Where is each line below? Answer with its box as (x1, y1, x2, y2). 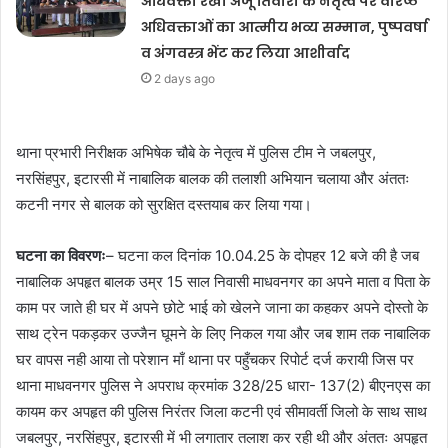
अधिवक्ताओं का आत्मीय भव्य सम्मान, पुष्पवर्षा (141, 16, 429, 37)
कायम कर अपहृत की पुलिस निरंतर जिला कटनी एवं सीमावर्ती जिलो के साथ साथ (16, 401, 427, 421)
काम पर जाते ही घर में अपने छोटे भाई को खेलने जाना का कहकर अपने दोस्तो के (16, 297, 428, 317)
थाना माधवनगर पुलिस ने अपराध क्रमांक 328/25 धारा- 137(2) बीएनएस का (16, 375, 430, 395)
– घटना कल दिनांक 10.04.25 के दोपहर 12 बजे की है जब (106, 245, 419, 265)
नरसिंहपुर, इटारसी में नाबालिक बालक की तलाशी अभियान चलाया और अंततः (16, 168, 410, 188)
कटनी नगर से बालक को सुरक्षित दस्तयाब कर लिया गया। (16, 194, 312, 214)
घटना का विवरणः (16, 245, 106, 265)
